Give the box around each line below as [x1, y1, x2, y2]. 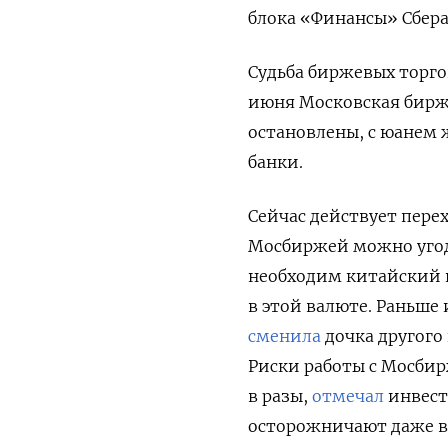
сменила [248, 325, 321, 346]
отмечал [312, 385, 384, 406]
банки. [248, 151, 303, 172]
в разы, [248, 385, 312, 406]
